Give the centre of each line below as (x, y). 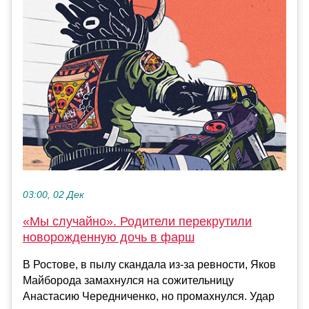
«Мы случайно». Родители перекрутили (137, 221)
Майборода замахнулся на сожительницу (128, 280)
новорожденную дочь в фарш (109, 237)
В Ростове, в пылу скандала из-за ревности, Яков (149, 264)
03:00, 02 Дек (53, 195)
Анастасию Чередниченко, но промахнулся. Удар (149, 296)
